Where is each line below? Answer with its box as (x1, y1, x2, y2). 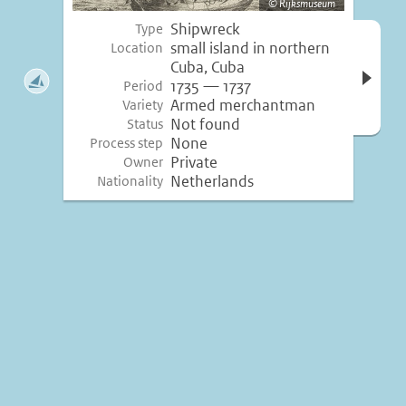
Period (123, 78, 164, 94)
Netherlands (170, 172, 254, 191)
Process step (90, 135, 164, 151)
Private (170, 153, 217, 172)
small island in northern (170, 39, 330, 58)
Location (111, 40, 164, 56)
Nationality (97, 173, 164, 189)
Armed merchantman (170, 96, 315, 115)
